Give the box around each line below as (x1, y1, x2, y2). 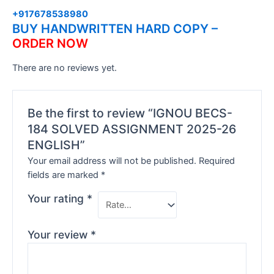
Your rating (28, 192, 87, 206)
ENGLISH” (28, 137, 86, 152)
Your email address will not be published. (28, 155, 197, 167)
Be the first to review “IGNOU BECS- (28, 105, 233, 120)
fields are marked (28, 169, 102, 181)
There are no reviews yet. (12, 62, 117, 74)
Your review (28, 228, 91, 241)
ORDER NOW (12, 35, 88, 51)
